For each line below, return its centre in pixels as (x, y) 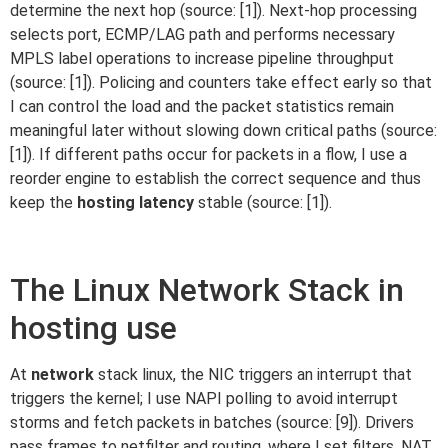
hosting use (93, 327)
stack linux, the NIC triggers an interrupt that (253, 374)
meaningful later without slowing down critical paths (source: (223, 130)
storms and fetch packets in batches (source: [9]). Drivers (212, 422)
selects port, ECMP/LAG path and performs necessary (202, 34)
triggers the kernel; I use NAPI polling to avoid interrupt (204, 398)
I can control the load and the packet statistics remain (202, 106)
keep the (43, 202)
